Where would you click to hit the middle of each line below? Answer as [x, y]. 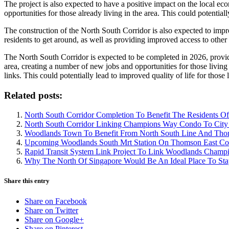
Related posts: [33, 95]
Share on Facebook [56, 201]
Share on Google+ [54, 219]
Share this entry [27, 181]
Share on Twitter [51, 210]
